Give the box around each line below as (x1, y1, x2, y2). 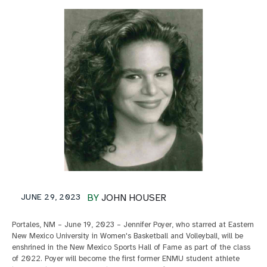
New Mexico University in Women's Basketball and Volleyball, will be (12, 231, 243, 241)
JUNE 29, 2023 (21, 192, 81, 202)
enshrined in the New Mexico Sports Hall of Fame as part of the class (12, 243, 250, 252)
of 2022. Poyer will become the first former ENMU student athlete (12, 254, 240, 263)
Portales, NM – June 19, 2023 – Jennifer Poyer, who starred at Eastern (12, 220, 254, 229)
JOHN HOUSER (101, 192, 166, 204)
